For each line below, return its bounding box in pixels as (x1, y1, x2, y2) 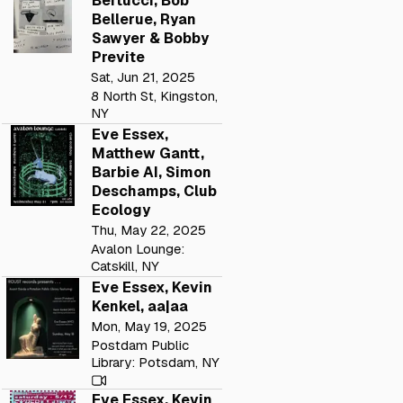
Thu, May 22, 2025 (91, 220, 207, 238)
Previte (92, 47, 145, 67)
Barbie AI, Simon (92, 162, 211, 182)
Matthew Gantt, (92, 143, 204, 163)
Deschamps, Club (92, 181, 217, 201)
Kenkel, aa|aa (92, 296, 188, 316)
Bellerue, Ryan (92, 9, 196, 29)
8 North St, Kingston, (91, 86, 219, 104)
